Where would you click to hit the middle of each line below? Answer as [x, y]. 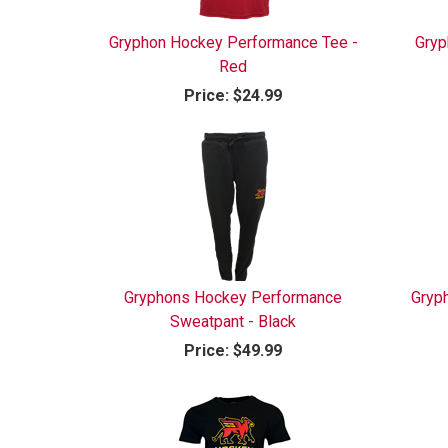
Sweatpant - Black [233, 321]
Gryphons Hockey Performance [233, 297]
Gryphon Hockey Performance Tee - [233, 42]
